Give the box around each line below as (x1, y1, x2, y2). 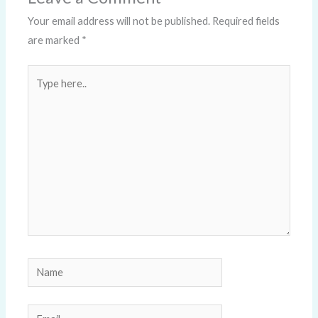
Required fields (212, 14, 280, 27)
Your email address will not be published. (28, 14, 211, 27)
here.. (27, 87, 53, 99)
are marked (28, 33, 82, 46)
